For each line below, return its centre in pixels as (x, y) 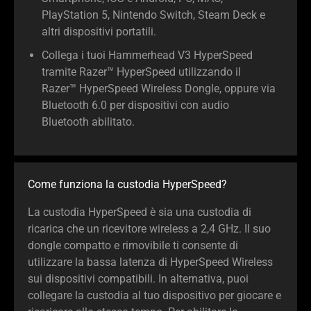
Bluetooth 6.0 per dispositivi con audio (135, 105)
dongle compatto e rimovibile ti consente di (133, 245)
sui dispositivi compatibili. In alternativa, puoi (138, 278)
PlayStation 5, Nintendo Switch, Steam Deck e (153, 15)
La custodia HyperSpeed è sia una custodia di (140, 212)
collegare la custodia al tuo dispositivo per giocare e (154, 295)
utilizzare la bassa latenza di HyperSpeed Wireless (150, 262)
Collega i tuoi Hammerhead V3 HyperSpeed (147, 55)
